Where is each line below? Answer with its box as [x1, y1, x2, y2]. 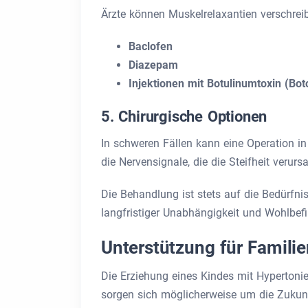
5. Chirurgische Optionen [101, 108, 267, 125]
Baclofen [129, 40, 173, 53]
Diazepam [129, 58, 178, 71]
